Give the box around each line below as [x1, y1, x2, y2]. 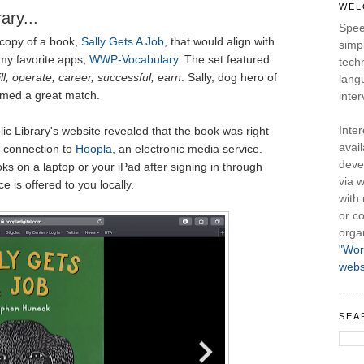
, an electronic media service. [111, 142, 262, 156]
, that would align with [163, 35, 275, 49]
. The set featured [177, 53, 270, 67]
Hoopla [75, 142, 112, 156]
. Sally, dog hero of [180, 71, 277, 84]
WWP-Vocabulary [89, 53, 178, 67]
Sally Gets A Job [80, 35, 164, 49]
